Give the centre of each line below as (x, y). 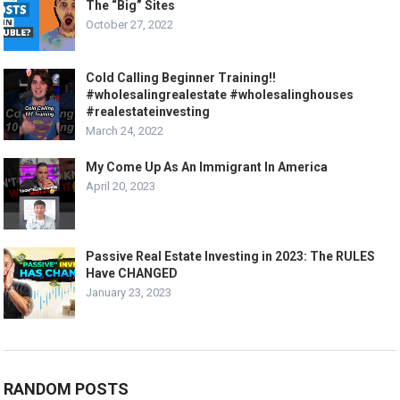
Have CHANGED (132, 274)
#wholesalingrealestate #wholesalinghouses (220, 95)
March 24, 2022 (125, 131)
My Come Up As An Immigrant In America (207, 167)
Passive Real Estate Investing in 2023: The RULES (231, 257)
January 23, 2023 (129, 293)
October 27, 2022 (130, 25)
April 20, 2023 (121, 187)
